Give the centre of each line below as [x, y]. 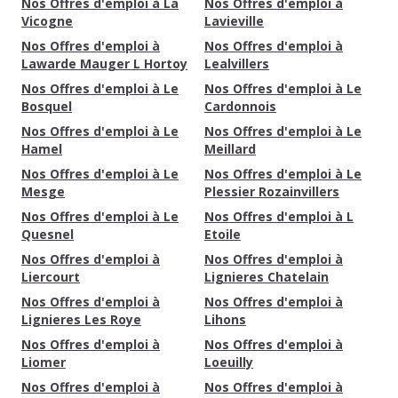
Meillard [230, 149]
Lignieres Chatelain [267, 277]
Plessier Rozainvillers [272, 191]
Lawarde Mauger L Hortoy [104, 64]
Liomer [44, 362]
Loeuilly [229, 362]
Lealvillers [237, 64]
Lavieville [234, 21]
